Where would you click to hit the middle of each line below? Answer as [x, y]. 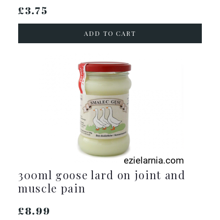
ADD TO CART [110, 33]
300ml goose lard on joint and [102, 175]
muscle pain [52, 188]
